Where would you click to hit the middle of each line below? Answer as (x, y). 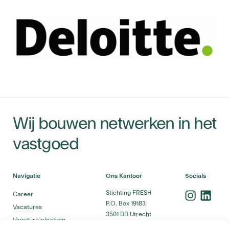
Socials (196, 176)
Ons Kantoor (124, 176)
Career (23, 194)
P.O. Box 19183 (126, 204)
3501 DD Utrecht (129, 214)
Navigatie (27, 176)
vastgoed (46, 144)
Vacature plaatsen (39, 220)
